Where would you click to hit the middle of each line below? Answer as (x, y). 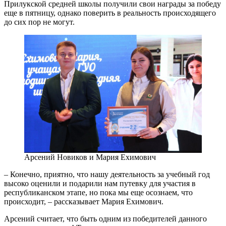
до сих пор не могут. (39, 22)
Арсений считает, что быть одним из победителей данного (105, 219)
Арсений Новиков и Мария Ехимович (90, 157)
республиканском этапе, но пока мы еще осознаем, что (98, 193)
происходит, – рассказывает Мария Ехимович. (84, 202)
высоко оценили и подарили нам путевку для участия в (100, 184)
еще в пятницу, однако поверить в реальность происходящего (110, 13)
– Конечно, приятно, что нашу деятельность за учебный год (107, 175)
